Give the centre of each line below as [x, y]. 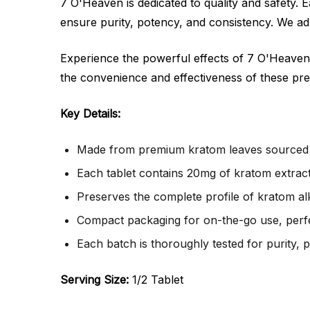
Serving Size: [96, 280]
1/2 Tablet [158, 280]
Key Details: [90, 113]
